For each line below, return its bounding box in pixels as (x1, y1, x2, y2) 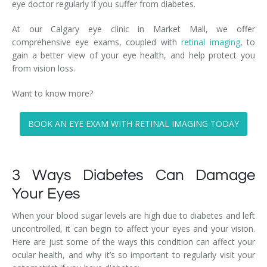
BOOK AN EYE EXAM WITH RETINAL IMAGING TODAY (28, 118, 239, 130)
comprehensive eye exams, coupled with (12, 36, 182, 48)
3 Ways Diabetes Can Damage (12, 167, 255, 184)
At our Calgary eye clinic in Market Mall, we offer (12, 23, 255, 35)
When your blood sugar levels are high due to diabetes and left (12, 210, 255, 222)
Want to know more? (12, 88, 95, 100)
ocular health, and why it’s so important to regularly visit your (12, 249, 255, 261)
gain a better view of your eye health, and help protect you (12, 49, 255, 61)
